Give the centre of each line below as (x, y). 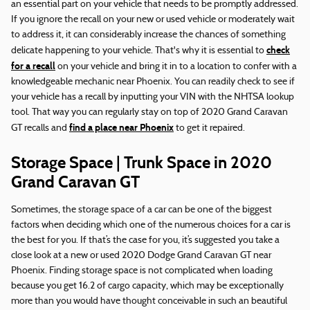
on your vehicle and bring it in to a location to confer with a (176, 67)
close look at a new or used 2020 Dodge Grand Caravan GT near (141, 256)
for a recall (33, 66)
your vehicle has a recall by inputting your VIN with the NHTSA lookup (153, 98)
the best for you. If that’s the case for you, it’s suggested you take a (145, 241)
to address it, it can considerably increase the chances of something (148, 35)
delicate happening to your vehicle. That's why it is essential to (139, 51)
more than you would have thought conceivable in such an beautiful (149, 302)
